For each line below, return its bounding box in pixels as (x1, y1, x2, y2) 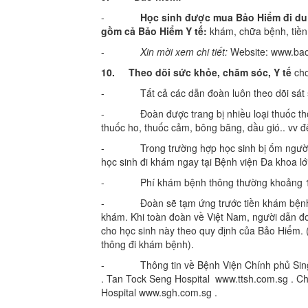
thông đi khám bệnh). (101, 237, 194, 251)
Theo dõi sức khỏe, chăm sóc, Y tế (129, 65, 291, 79)
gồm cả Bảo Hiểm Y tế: (101, 24, 207, 38)
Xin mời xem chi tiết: (140, 45, 228, 58)
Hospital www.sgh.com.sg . (101, 285, 217, 299)
